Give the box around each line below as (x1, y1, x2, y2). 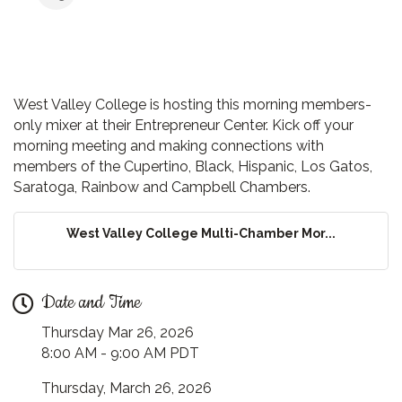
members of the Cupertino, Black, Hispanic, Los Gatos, (13, 158, 372, 176)
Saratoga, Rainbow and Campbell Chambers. (13, 179, 314, 197)
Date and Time (41, 291, 141, 316)
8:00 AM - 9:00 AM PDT (41, 345, 199, 363)
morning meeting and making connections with (13, 137, 324, 155)
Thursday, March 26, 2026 (41, 380, 212, 398)
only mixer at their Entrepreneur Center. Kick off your (13, 117, 354, 135)
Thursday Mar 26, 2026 (41, 324, 194, 342)
